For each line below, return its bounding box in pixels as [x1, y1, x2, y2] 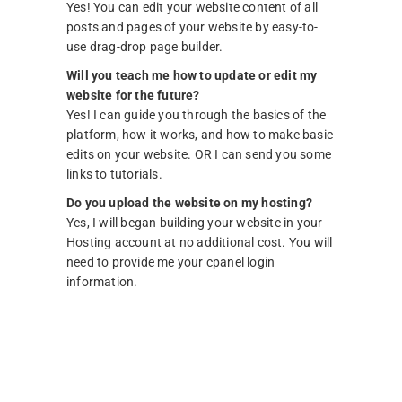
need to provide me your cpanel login [66, 254, 275, 269]
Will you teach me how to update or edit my [66, 67, 318, 83]
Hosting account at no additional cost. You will [66, 234, 333, 249]
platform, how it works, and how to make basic [66, 127, 333, 142]
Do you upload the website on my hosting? [66, 195, 312, 210]
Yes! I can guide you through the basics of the [66, 107, 327, 122]
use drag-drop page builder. [66, 39, 223, 54]
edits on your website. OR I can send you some [66, 146, 331, 162]
